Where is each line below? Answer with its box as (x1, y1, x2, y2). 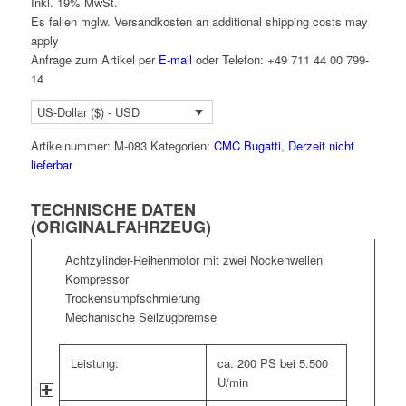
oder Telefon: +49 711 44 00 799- (191, 50, 369, 68)
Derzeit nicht (287, 136, 354, 154)
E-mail (158, 50, 192, 68)
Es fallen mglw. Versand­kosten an (30, 12, 208, 30)
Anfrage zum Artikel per (30, 50, 159, 68)
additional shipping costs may (211, 12, 368, 30)
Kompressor (64, 269, 129, 287)
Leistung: (70, 353, 119, 372)
